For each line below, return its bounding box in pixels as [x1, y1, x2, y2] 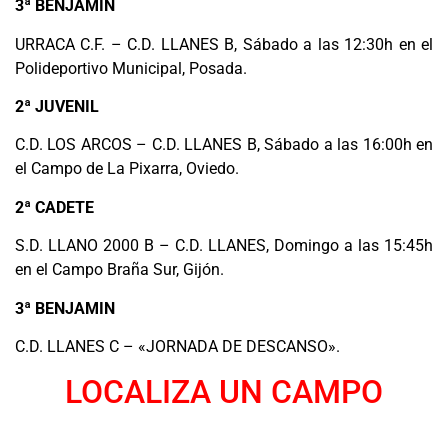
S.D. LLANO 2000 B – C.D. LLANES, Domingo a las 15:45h [15, 236, 433, 256]
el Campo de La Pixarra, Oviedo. [15, 159, 239, 179]
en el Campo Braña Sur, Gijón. [15, 260, 224, 280]
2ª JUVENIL [15, 97, 99, 117]
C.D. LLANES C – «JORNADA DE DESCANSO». [15, 336, 340, 356]
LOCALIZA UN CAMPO [65, 373, 383, 412]
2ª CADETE [15, 197, 94, 217]
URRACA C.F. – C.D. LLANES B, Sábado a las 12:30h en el [15, 34, 433, 54]
